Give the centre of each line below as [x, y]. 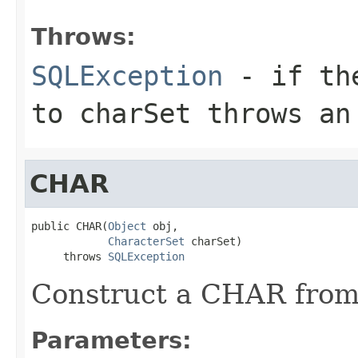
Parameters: [111, 340]
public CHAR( [70, 226]
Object [127, 226]
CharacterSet [146, 241]
